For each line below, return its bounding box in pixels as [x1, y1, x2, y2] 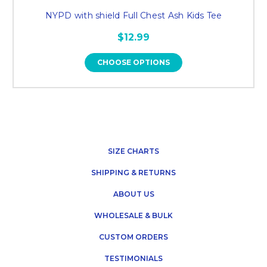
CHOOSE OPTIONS [97, 58, 170, 67]
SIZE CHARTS [108, 147, 159, 156]
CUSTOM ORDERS [99, 232, 168, 242]
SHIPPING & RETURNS [91, 168, 176, 178]
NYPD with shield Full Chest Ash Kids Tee [45, 10, 222, 21]
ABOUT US [113, 190, 154, 199]
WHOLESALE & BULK [94, 211, 173, 221]
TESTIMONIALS [104, 254, 163, 263]
